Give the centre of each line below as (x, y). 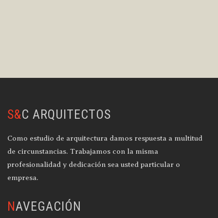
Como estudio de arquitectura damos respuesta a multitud (105, 138)
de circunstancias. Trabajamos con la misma (83, 151)
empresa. (23, 178)
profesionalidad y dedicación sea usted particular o (94, 164)
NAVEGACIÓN (48, 206)
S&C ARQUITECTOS (66, 114)
